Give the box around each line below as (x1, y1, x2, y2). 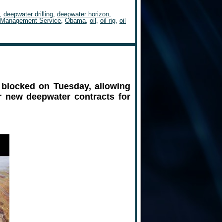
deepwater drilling (3, 10, 53, 18)
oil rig (100, 17, 115, 24)
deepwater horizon (57, 10, 109, 18)
